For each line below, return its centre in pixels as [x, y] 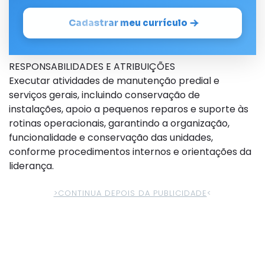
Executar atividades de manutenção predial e [114, 81]
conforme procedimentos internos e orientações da [130, 152]
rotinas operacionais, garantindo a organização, [119, 123]
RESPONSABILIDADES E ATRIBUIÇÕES [92, 67]
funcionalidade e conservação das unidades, [111, 138]
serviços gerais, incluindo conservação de [104, 95]
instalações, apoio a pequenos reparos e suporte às [129, 109]
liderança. [31, 166]
